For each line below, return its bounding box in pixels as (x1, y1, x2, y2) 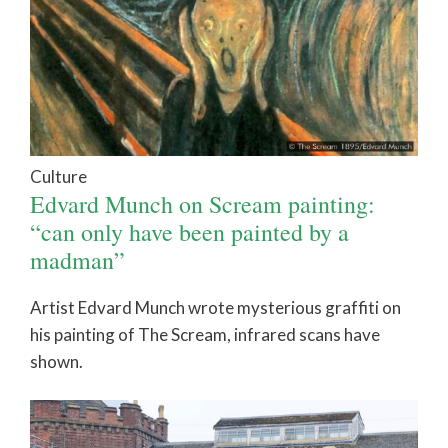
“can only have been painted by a (30, 215, 349, 248)
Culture (30, 165, 87, 187)
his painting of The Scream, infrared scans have (30, 323, 380, 345)
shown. (30, 350, 83, 372)
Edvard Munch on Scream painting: (30, 187, 375, 220)
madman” (30, 243, 125, 276)
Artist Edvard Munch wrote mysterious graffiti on (30, 296, 401, 318)
